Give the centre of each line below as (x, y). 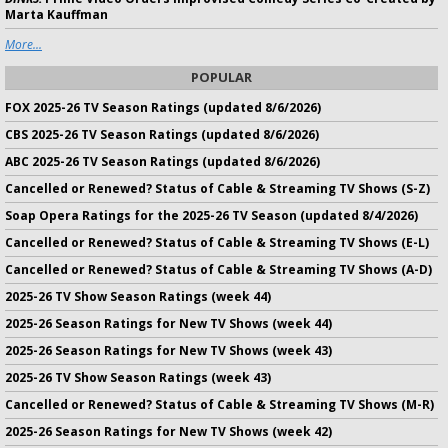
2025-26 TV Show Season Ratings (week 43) (138, 377)
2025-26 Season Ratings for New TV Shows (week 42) (168, 431)
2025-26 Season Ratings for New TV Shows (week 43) (168, 350)
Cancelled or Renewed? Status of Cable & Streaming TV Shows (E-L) (217, 242)
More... (23, 44)
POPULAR (221, 76)
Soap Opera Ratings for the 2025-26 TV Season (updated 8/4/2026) (211, 215)
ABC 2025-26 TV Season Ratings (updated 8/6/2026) (162, 161)
